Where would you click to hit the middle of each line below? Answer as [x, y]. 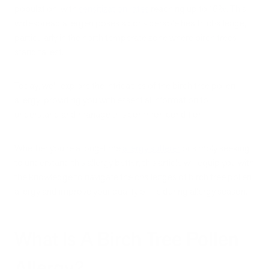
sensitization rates [114, 8]
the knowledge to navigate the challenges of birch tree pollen [133, 177]
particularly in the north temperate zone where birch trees [125, 37]
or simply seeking [215, 148]
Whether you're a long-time [68, 148]
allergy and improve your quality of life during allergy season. [131, 192]
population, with [47, 8]
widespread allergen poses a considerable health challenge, [130, 23]
